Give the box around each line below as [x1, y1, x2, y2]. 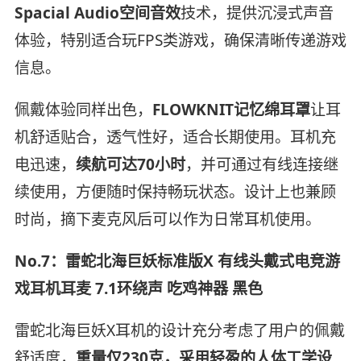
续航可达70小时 [75, 154, 185, 176]
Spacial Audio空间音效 [14, 2, 180, 24]
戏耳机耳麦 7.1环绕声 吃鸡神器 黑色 [14, 278, 263, 300]
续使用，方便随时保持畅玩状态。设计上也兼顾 [14, 181, 336, 203]
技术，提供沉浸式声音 [180, 2, 334, 24]
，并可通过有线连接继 [185, 154, 338, 176]
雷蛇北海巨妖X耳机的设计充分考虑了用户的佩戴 [14, 320, 345, 341]
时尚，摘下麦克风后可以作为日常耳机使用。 [14, 209, 321, 230]
